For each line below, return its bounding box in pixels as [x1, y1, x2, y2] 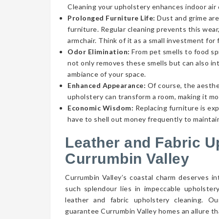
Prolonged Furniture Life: [67, 14, 157, 22]
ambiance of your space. [67, 70, 146, 78]
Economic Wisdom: [67, 104, 133, 112]
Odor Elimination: [67, 47, 130, 56]
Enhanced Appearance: [67, 81, 146, 89]
